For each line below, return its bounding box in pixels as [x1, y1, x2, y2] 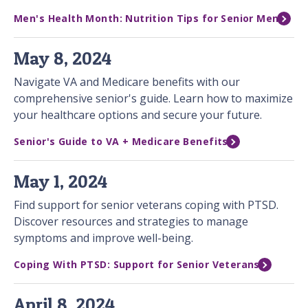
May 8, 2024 [14, 47, 111, 69]
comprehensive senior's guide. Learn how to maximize [14, 91, 293, 107]
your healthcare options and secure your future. [14, 107, 262, 123]
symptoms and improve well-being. [14, 230, 193, 246]
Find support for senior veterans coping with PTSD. [14, 197, 278, 213]
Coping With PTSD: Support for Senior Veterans [14, 258, 260, 272]
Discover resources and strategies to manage [14, 214, 248, 230]
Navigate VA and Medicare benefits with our [14, 74, 240, 90]
